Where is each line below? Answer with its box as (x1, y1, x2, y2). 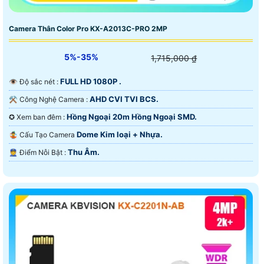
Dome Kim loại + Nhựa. (77, 130, 163, 140)
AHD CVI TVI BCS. (90, 94, 159, 104)
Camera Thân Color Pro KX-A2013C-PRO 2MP (9, 24, 167, 34)
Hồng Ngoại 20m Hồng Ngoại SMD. (67, 112, 197, 122)
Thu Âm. (68, 147, 100, 157)
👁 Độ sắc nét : (19, 77, 60, 87)
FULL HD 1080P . (60, 77, 121, 87)
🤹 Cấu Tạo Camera (19, 130, 77, 140)
